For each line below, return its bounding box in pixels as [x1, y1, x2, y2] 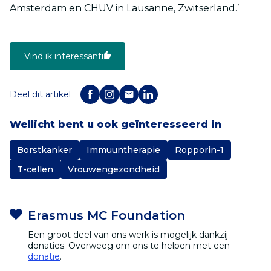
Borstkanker [17, 144, 72, 155]
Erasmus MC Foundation [28, 207, 185, 223]
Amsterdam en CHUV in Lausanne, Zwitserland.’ [10, 2, 239, 14]
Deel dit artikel [10, 88, 71, 100]
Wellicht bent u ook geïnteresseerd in [10, 118, 221, 130]
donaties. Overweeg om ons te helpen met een [28, 240, 230, 251]
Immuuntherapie [87, 144, 160, 155]
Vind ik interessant [24, 50, 102, 62]
